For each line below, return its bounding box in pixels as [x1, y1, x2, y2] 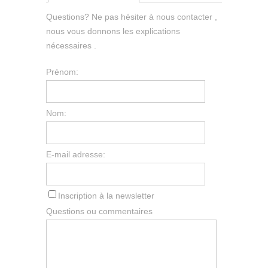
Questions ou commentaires [46, 206, 153, 216]
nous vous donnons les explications [46, 26, 181, 36]
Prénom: [46, 66, 79, 77]
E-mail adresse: [46, 149, 106, 159]
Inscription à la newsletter [58, 190, 155, 200]
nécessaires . [46, 40, 97, 50]
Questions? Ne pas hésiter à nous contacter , [46, 11, 218, 22]
